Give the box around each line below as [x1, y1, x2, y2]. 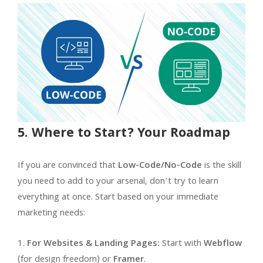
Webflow [204, 236, 242, 252]
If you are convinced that [18, 158, 118, 174]
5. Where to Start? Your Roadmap [18, 123, 230, 145]
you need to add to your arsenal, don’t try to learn [18, 174, 218, 190]
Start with [160, 236, 204, 252]
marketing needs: [18, 205, 85, 221]
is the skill [202, 158, 241, 174]
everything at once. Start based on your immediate [18, 190, 218, 205]
